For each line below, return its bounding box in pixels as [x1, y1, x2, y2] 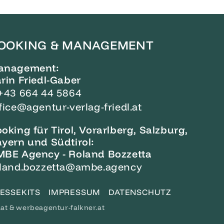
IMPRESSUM [48, 187, 101, 197]
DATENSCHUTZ [108, 187, 172, 197]
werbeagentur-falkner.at [16, 202, 105, 212]
